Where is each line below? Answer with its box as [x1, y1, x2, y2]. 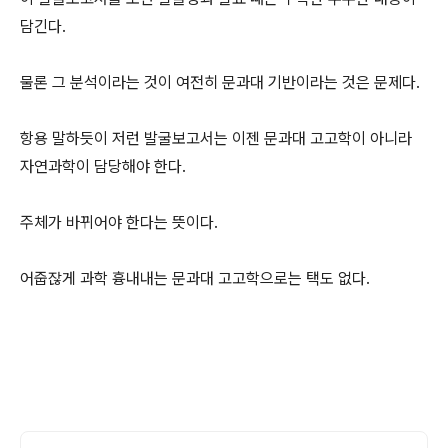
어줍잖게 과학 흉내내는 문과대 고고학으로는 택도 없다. [20, 269, 370, 289]
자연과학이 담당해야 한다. [20, 157, 186, 177]
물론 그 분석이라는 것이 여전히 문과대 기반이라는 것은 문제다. [20, 73, 424, 93]
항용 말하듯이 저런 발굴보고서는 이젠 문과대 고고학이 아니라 [20, 129, 412, 149]
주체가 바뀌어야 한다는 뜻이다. [20, 213, 222, 233]
